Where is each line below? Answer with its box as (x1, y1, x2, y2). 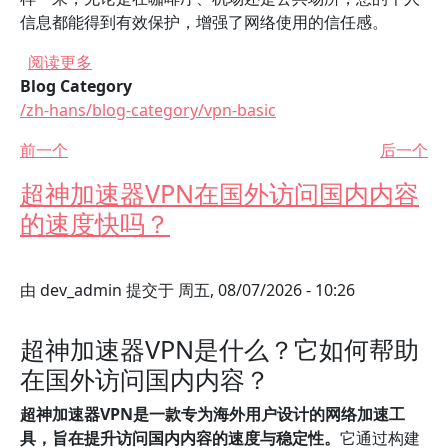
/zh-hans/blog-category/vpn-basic (20, 99, 276, 121)
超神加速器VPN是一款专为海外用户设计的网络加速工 (20, 403, 405, 425)
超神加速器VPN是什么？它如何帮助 (20, 332, 419, 366)
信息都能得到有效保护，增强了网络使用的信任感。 (20, 11, 388, 33)
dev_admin (40, 279, 122, 301)
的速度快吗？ (20, 206, 170, 240)
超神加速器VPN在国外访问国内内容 (20, 176, 419, 210)
